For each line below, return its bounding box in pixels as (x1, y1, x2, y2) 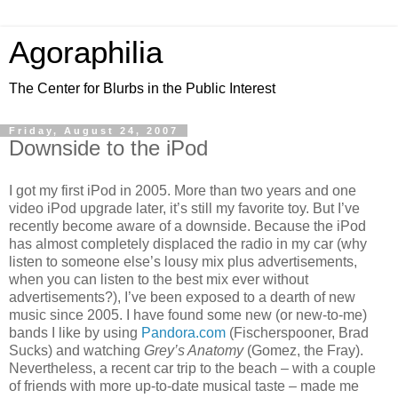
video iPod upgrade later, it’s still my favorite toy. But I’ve (9, 200, 360, 216)
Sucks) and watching (9, 342, 144, 358)
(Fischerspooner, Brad (226, 324, 369, 340)
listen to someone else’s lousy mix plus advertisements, (9, 253, 357, 269)
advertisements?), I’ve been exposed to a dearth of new (9, 289, 355, 305)
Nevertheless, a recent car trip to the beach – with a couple (9, 360, 376, 376)
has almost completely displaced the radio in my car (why (9, 235, 367, 251)
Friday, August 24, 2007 (9, 125, 179, 136)
